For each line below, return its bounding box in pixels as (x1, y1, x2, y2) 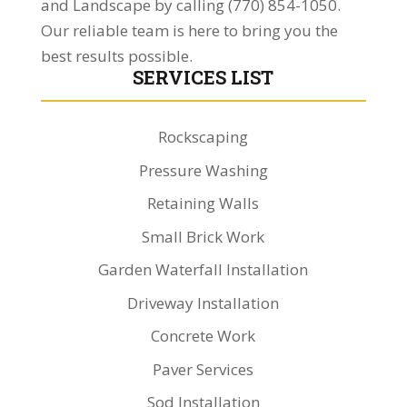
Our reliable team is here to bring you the (40, 20, 338, 41)
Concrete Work (151, 325, 256, 346)
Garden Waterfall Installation (98, 259, 309, 280)
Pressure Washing (138, 159, 268, 181)
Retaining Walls (147, 193, 260, 213)
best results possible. (40, 45, 193, 66)
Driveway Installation (127, 292, 280, 313)
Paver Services (153, 358, 254, 380)
